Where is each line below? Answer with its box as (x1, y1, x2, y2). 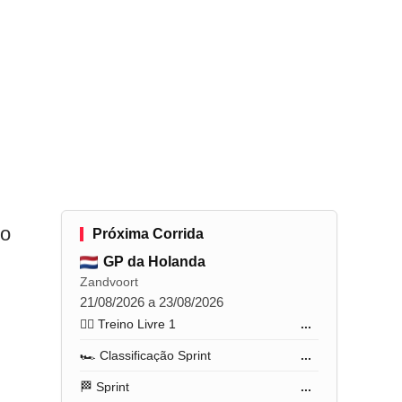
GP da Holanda (103, 254, 206, 269)
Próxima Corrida (92, 226, 205, 241)
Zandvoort (80, 275, 139, 289)
